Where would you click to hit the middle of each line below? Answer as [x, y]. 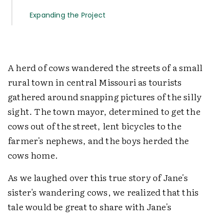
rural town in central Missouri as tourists [95, 82]
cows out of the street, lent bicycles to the [95, 126]
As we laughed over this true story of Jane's [98, 177]
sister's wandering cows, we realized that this [103, 192]
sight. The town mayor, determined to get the [104, 111]
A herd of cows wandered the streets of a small [105, 67]
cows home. [33, 155]
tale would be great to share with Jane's [90, 207]
